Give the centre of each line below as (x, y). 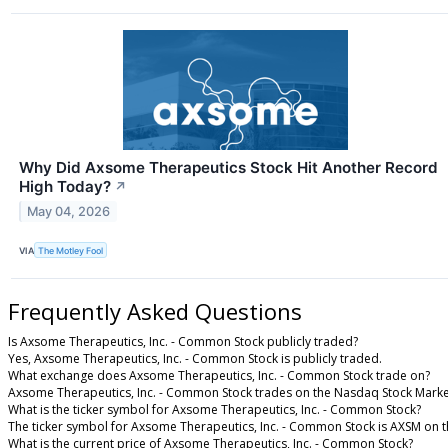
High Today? (65, 187)
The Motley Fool (71, 250)
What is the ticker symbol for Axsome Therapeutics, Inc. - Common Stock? (214, 409)
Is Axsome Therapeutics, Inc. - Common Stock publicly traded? (183, 341)
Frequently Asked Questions (155, 311)
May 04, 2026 (69, 211)
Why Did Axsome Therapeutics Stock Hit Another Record (228, 168)
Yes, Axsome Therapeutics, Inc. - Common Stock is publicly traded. (195, 358)
